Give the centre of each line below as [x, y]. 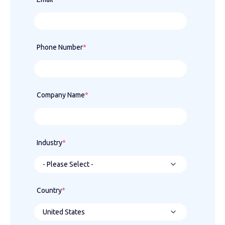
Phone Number [60, 47]
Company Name [61, 95]
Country [49, 191]
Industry [49, 143]
